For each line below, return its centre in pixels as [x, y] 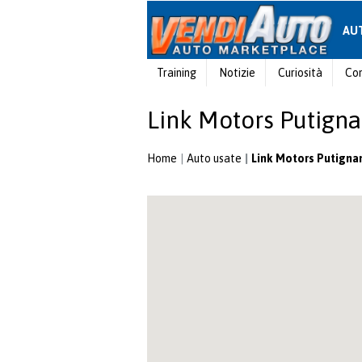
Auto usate [214, 158]
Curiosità [300, 73]
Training [177, 73]
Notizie [237, 73]
